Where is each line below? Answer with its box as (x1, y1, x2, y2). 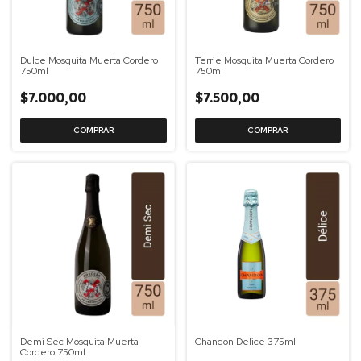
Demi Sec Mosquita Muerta (20, 334, 139, 348)
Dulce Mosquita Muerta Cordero (20, 54, 158, 67)
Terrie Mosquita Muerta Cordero (194, 54, 334, 67)
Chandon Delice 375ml (194, 334, 296, 348)
